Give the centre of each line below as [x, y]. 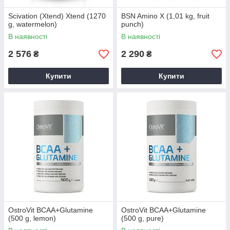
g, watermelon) [33, 24]
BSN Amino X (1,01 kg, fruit [165, 16]
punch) [132, 24]
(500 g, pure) [142, 218]
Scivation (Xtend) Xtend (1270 [57, 16]
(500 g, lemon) [32, 218]
